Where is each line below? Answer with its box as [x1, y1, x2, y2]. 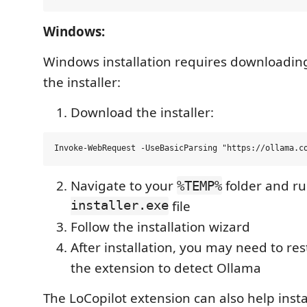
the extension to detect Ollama [71, 258, 261, 277]
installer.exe [71, 197, 169, 215]
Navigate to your [71, 176, 177, 195]
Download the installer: [71, 103, 214, 121]
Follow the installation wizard [71, 217, 250, 236]
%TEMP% [177, 177, 222, 193]
